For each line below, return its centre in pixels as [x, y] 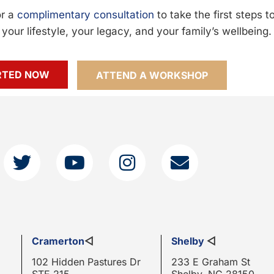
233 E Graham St [211, 262]
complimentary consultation [85, 15]
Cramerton [58, 241]
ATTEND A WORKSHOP [152, 75]
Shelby [188, 241]
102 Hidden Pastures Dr [86, 262]
